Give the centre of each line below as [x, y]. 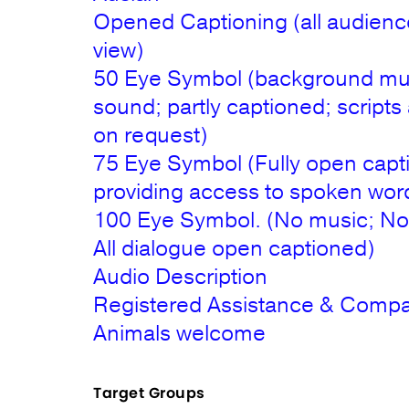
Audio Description [181, 277]
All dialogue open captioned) [234, 248]
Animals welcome [180, 333]
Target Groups [149, 393]
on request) [151, 135]
